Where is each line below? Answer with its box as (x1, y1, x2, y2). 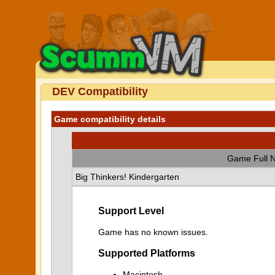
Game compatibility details (54, 114, 166, 124)
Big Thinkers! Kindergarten (76, 172, 179, 182)
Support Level (98, 205, 164, 217)
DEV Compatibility (52, 85, 148, 98)
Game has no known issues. (98, 227, 208, 237)
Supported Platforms (98, 247, 195, 259)
